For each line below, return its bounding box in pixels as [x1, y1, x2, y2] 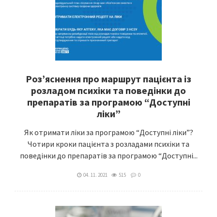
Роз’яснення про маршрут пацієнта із [26, 73, 191, 85]
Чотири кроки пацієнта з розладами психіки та [28, 139, 189, 149]
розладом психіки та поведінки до [31, 84, 186, 96]
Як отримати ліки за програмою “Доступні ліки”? [24, 127, 193, 137]
